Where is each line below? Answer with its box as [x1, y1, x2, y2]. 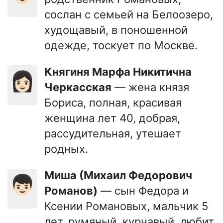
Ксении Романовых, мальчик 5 [44, 200, 208, 213]
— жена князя [111, 81, 189, 94]
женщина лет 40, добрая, [44, 111, 180, 125]
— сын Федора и [98, 184, 189, 198]
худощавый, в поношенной [44, 23, 188, 37]
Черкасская [44, 81, 111, 94]
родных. [44, 142, 88, 156]
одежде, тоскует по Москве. [44, 39, 198, 52]
